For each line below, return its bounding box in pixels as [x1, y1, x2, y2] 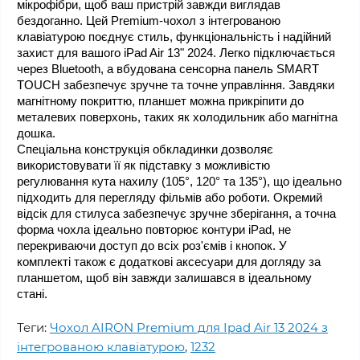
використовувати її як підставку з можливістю [17, 158, 270, 172]
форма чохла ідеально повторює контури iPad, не [17, 223, 291, 236]
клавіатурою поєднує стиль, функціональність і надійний [17, 30, 331, 43]
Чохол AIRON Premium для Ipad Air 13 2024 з [50, 319, 328, 335]
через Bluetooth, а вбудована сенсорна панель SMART [17, 62, 319, 76]
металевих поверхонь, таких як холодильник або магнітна [17, 110, 337, 124]
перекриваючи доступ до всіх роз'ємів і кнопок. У [17, 239, 287, 252]
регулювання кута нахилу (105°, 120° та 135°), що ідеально [17, 174, 342, 188]
